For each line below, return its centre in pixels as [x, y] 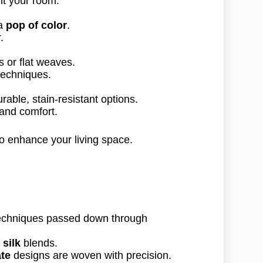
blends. [39, 242]
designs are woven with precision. [91, 254]
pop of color [37, 24]
